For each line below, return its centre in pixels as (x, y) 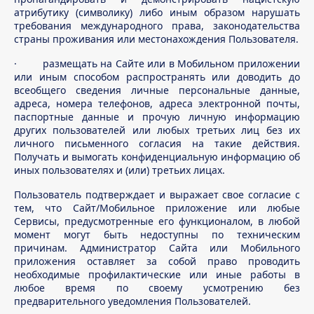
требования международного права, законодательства (157, 26)
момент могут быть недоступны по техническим (157, 234)
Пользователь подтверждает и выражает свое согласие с (157, 194)
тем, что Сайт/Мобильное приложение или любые (157, 208)
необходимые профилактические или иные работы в (157, 274)
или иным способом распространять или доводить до (157, 77)
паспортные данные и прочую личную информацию (157, 117)
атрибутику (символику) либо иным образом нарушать (157, 12)
